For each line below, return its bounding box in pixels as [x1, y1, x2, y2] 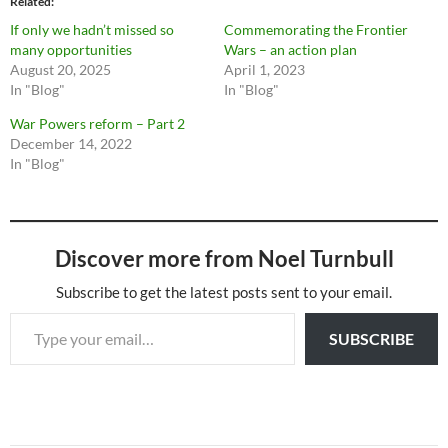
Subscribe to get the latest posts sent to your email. [56, 283, 392, 301]
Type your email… [9, 302, 58, 321]
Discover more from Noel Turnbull [54, 245, 394, 272]
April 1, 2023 [224, 61, 305, 78]
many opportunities [10, 41, 132, 58]
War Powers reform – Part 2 [10, 115, 185, 132]
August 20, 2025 [10, 61, 111, 78]
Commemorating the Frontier [224, 21, 408, 38]
